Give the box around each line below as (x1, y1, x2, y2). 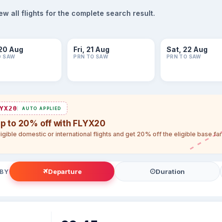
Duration (155, 167, 185, 175)
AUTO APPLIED (22, 106, 61, 111)
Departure (48, 167, 82, 175)
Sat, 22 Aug (166, 45, 208, 54)
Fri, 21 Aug (73, 45, 110, 54)
